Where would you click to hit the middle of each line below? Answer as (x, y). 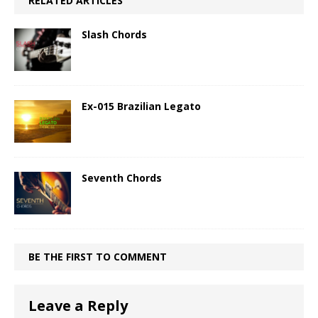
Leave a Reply (78, 306)
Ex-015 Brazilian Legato (141, 106)
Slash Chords (114, 34)
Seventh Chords (122, 178)
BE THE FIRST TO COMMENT (98, 257)
